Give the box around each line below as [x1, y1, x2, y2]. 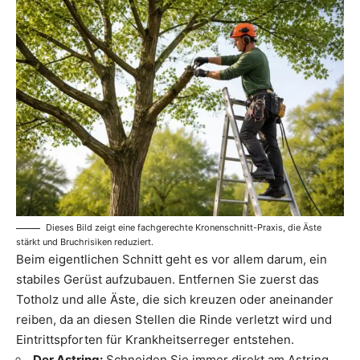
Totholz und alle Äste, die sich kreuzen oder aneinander [16, 292, 333, 308]
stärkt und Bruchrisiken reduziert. [16, 236, 153, 248]
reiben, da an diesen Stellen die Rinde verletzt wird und [16, 312, 332, 328]
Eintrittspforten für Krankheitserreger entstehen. [16, 332, 294, 348]
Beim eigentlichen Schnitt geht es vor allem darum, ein [16, 252, 327, 268]
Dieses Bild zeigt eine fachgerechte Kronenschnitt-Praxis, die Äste [46, 222, 321, 234]
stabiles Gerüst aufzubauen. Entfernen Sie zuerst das [16, 272, 319, 288]
